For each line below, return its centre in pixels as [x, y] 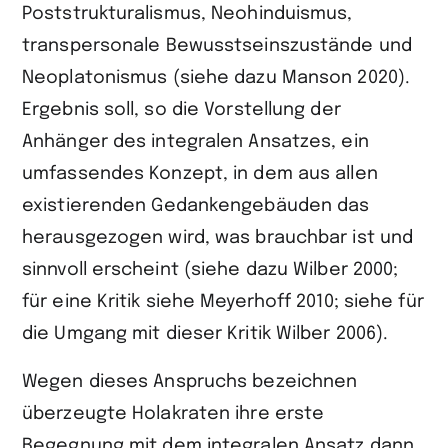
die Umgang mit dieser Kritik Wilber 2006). [205, 334]
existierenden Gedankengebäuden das [196, 206]
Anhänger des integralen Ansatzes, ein [195, 142]
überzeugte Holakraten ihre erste [173, 414]
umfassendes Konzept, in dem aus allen [200, 174]
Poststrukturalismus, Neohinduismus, [187, 14]
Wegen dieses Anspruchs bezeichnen [190, 382]
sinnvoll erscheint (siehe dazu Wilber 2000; [210, 270]
